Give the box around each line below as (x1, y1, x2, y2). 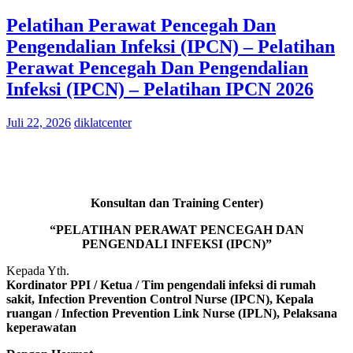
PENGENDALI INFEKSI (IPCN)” (81, 236, 272, 251)
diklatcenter (74, 115, 132, 129)
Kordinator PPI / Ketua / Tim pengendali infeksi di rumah (6, 277, 316, 292)
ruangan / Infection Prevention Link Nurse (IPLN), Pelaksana (6, 306, 337, 320)
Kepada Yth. (6, 263, 69, 277)
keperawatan (6, 320, 76, 334)
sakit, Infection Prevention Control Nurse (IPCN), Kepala (6, 292, 314, 306)
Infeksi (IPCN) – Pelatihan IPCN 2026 (6, 78, 314, 99)
